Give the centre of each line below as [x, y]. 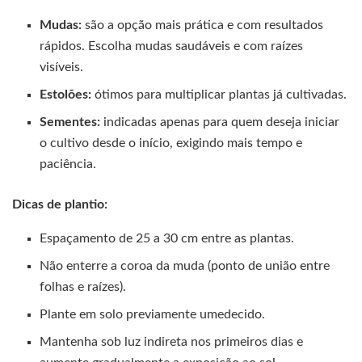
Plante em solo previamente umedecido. [153, 315]
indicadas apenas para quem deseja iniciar [220, 122]
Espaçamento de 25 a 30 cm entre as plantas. [167, 239]
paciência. [68, 164]
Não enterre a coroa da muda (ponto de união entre [185, 266]
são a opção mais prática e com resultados [203, 25]
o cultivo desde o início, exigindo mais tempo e [171, 143]
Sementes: [70, 122]
